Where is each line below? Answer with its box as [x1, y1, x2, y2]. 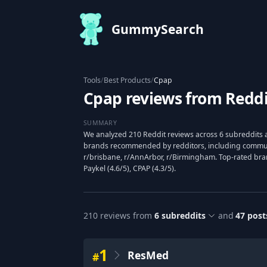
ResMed [127, 248, 169, 262]
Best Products [104, 75, 151, 85]
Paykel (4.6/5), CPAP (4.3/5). [83, 163, 176, 173]
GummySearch [111, 21, 204, 38]
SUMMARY [83, 118, 117, 127]
